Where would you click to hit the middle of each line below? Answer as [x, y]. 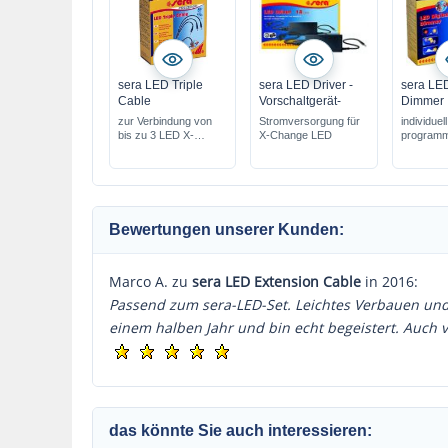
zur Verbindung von [165, 121]
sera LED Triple [160, 85]
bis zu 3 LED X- [156, 135]
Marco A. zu [150, 281]
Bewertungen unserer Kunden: [226, 229]
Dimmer [422, 101]
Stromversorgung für [310, 121]
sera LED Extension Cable [276, 281]
